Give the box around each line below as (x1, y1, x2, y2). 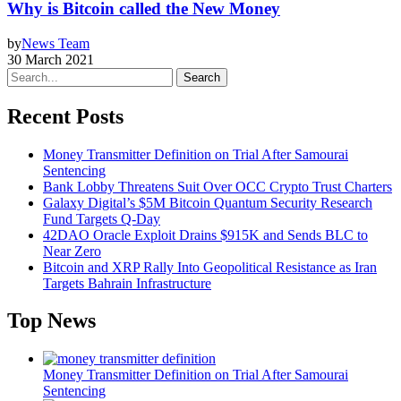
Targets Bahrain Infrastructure (43, 275, 211, 291)
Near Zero (43, 243, 101, 259)
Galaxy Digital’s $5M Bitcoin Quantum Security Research (43, 194, 372, 210)
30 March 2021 (7, 51, 94, 67)
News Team (21, 35, 90, 51)
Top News (7, 309, 96, 333)
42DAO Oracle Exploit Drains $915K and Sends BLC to (43, 226, 368, 243)
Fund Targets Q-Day (43, 210, 160, 226)
